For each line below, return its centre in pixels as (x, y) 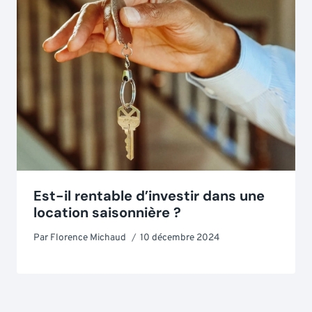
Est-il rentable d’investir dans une (149, 196)
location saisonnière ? (107, 212)
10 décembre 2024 (180, 237)
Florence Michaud (88, 237)
